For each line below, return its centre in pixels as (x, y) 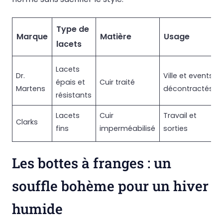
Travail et (180, 115)
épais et (71, 82)
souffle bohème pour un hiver (110, 186)
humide (37, 209)
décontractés (188, 88)
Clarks (27, 122)
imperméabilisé (128, 128)
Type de (73, 29)
